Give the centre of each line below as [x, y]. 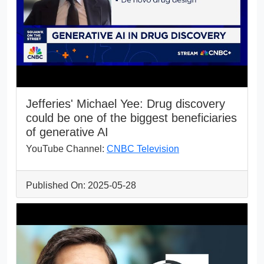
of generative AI [67, 132]
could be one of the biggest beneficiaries [131, 118]
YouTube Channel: [66, 148]
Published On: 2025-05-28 [81, 185]
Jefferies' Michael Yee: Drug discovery [126, 103]
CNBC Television [143, 148]
